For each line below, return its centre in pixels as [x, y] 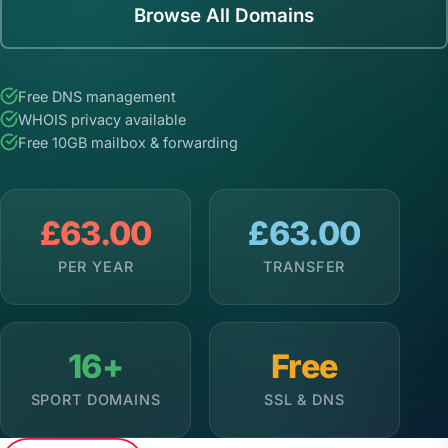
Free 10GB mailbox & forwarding [128, 142]
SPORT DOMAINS [95, 399]
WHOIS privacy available [102, 119]
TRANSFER [304, 266]
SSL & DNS [304, 399]
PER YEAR [95, 266]
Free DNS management [97, 96]
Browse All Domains [224, 16]
